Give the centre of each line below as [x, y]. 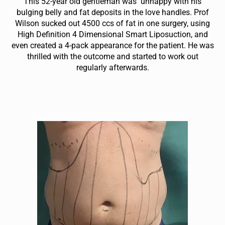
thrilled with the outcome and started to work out [113, 56]
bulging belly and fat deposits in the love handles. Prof [113, 12]
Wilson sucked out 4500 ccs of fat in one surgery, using [113, 23]
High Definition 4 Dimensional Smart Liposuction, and [113, 34]
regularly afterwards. [113, 67]
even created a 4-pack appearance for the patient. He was [113, 45]
